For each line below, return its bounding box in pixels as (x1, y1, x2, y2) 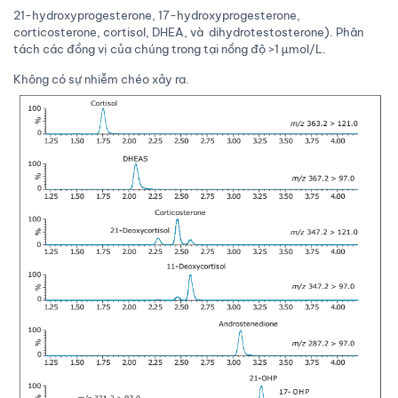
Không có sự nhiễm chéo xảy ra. (13, 72, 189, 87)
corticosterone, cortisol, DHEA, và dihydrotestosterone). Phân (13, 25, 363, 40)
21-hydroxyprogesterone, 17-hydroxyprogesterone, (13, 8, 300, 23)
